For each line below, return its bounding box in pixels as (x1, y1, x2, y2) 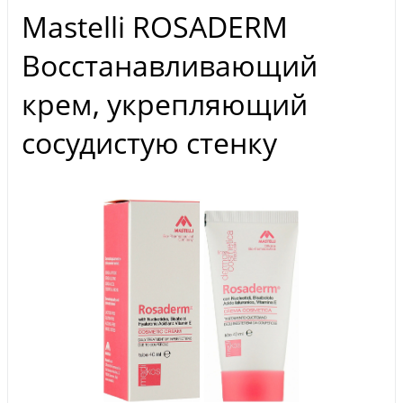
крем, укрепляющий (22, 84, 308, 123)
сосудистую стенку (22, 122, 277, 162)
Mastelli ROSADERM (22, 6, 288, 46)
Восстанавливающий (22, 45, 318, 85)
